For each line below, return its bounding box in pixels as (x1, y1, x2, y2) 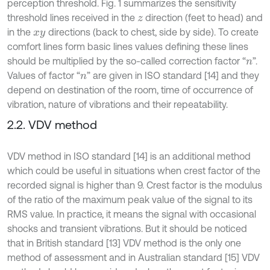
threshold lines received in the (7, 11, 137, 23)
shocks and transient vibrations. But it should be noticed (7, 222, 247, 234)
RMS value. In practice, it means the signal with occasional (7, 208, 256, 219)
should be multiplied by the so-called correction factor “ (7, 55, 246, 66)
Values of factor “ (7, 69, 80, 81)
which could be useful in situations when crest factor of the (7, 165, 260, 176)
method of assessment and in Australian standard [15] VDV (7, 251, 260, 263)
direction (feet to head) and (142, 11, 263, 23)
